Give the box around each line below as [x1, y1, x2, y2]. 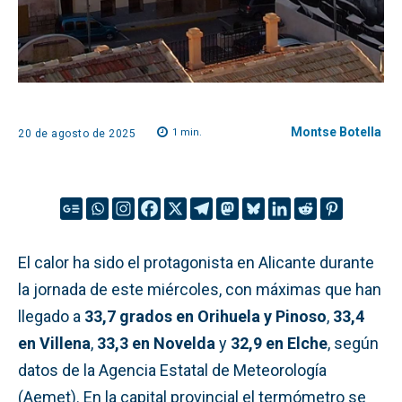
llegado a [18, 306, 84, 326]
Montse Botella [291, 125, 381, 139]
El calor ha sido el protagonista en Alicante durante [18, 252, 374, 272]
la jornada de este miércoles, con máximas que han [18, 279, 381, 299]
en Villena [18, 333, 91, 353]
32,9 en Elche [231, 333, 328, 353]
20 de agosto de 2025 [18, 127, 135, 140]
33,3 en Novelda [97, 333, 215, 353]
